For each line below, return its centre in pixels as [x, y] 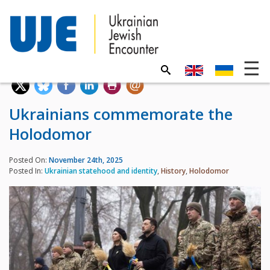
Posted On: [29, 160]
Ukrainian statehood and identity [101, 171]
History [173, 171]
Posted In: [27, 171]
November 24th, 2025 [86, 160]
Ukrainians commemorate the [121, 114]
